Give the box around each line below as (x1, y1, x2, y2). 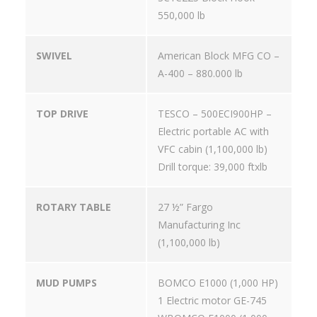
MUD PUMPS (36, 276, 97, 290)
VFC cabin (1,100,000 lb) (158, 142, 267, 156)
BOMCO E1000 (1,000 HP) (158, 276, 278, 290)
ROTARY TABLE (36, 200, 111, 214)
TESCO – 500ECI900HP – (158, 107, 272, 121)
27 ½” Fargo (158, 200, 213, 214)
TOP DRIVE (36, 107, 88, 121)
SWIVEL (36, 49, 72, 63)
